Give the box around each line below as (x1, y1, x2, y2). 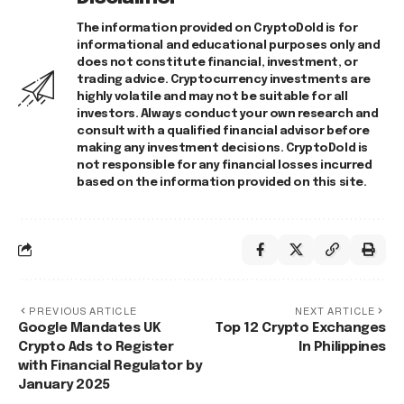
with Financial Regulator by (18, 358, 202, 373)
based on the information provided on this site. (77, 176, 367, 188)
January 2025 (18, 377, 110, 392)
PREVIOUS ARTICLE (29, 305, 137, 317)
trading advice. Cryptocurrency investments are (77, 73, 371, 86)
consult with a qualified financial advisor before (77, 124, 370, 137)
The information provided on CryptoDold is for (77, 22, 358, 34)
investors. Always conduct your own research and (77, 107, 379, 120)
